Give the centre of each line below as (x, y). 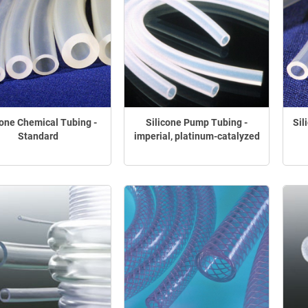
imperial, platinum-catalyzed (197, 136)
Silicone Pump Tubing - (197, 123)
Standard (38, 136)
